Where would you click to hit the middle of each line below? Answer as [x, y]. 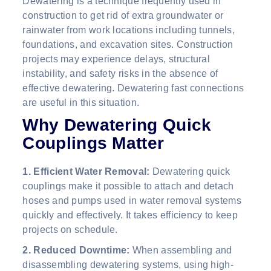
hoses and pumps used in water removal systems [132, 201]
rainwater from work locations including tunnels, [129, 30]
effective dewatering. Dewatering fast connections [133, 88]
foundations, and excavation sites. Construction [128, 45]
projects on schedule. [70, 230]
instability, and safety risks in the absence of [120, 74]
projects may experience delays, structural [116, 59]
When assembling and [182, 250]
